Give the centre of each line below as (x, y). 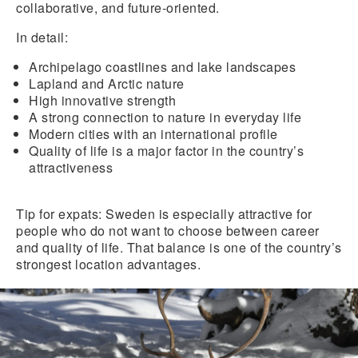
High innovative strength (102, 100)
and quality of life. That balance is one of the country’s (179, 247)
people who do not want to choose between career (168, 230)
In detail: (42, 37)
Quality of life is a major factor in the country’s (166, 150)
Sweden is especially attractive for (207, 213)
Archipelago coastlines (100, 66)
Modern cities (70, 133)
